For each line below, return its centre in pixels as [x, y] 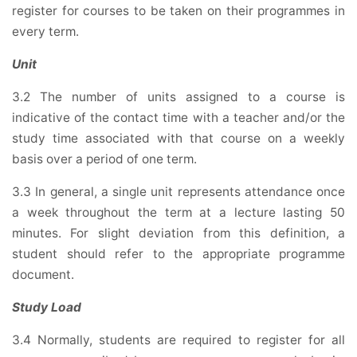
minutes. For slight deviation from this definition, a [178, 233]
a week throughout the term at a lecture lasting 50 [178, 213]
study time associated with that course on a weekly [178, 139]
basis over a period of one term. [104, 159]
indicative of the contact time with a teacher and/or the [178, 118]
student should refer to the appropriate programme [178, 254]
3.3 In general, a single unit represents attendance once [178, 192]
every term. [45, 32]
